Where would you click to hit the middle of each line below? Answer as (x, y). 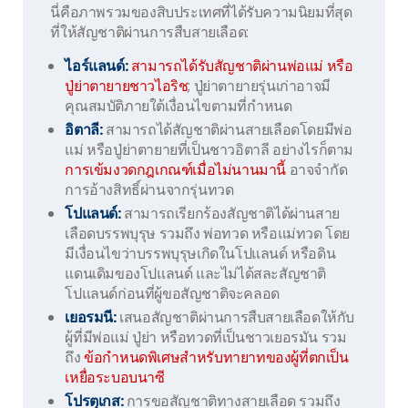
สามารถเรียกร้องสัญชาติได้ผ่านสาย (230, 213)
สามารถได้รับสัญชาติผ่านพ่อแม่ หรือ (242, 66)
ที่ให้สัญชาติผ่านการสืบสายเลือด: (151, 32)
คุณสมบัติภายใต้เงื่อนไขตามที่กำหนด (178, 106)
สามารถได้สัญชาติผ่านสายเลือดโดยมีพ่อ (227, 129)
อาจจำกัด (317, 169)
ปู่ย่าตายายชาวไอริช (127, 86)
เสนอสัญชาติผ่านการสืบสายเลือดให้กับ (235, 317)
